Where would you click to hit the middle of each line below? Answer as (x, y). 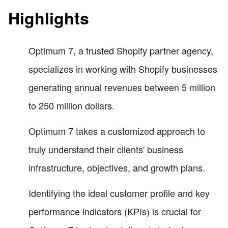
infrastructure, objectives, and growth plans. (117, 167)
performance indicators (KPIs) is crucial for (115, 211)
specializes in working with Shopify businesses (123, 68)
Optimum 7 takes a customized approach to (117, 131)
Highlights (49, 18)
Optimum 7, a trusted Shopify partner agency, (121, 50)
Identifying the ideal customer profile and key (119, 193)
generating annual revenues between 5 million (122, 87)
